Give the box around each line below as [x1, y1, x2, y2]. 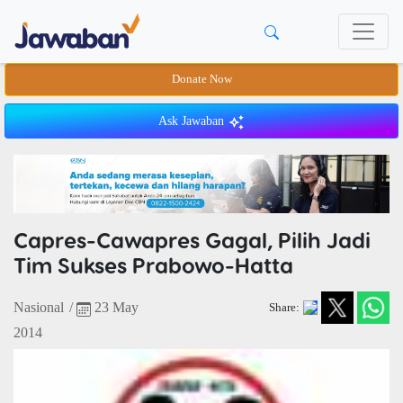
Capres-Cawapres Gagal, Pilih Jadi [13, 227, 371, 254]
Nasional [13, 300, 64, 316]
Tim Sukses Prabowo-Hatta [13, 252, 293, 279]
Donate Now [171, 73, 232, 85]
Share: [268, 300, 300, 314]
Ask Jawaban [158, 114, 228, 128]
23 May [91, 300, 139, 316]
